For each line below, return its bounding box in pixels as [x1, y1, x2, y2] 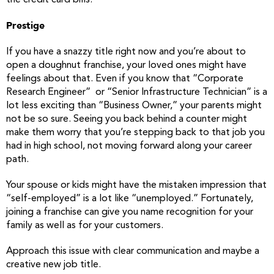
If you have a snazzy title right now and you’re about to [6, 47, 246, 57]
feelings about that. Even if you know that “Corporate [6, 74, 243, 84]
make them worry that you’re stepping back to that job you [6, 128, 265, 138]
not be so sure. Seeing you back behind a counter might [6, 114, 247, 124]
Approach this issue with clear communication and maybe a [6, 246, 259, 256]
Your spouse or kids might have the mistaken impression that [6, 180, 267, 190]
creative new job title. [6, 260, 101, 270]
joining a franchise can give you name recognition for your [6, 207, 253, 217]
